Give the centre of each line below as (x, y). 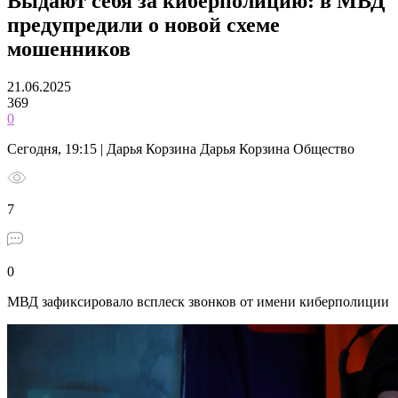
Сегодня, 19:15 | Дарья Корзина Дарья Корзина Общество (181, 148)
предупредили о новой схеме (143, 24)
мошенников (69, 48)
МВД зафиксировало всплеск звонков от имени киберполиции (198, 301)
